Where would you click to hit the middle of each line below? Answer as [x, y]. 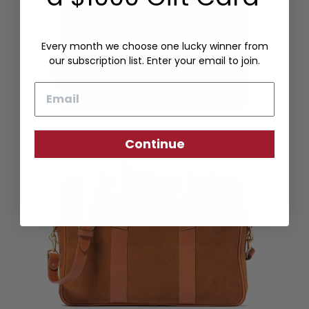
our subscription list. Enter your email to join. [154, 60]
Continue [154, 143]
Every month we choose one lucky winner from [154, 46]
